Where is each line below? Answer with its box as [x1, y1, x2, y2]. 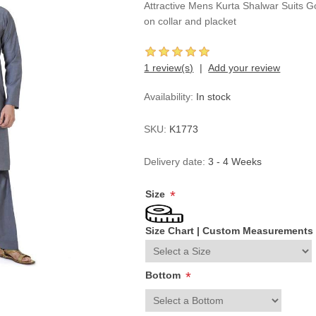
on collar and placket [144, 16, 237, 27]
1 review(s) [144, 62, 194, 73]
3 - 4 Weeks [208, 156, 262, 167]
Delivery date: [144, 156, 206, 167]
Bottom [145, 269, 184, 281]
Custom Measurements [202, 225, 314, 236]
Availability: [144, 91, 194, 102]
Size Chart [145, 225, 195, 236]
